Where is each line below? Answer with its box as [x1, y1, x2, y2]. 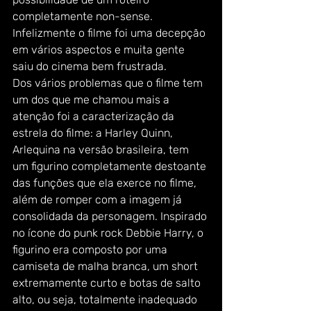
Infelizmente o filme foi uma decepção [12, 26, 208, 40]
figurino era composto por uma [12, 243, 170, 256]
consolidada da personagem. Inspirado [12, 210, 210, 223]
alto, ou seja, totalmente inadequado [12, 293, 200, 306]
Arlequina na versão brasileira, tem [12, 143, 192, 156]
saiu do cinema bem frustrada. [12, 60, 169, 73]
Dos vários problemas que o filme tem [12, 76, 205, 90]
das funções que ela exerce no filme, [12, 176, 199, 190]
